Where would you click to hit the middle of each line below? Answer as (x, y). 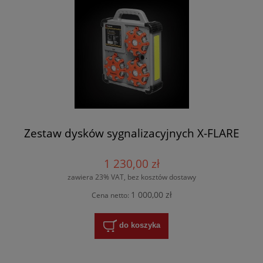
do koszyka (139, 225)
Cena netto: (111, 195)
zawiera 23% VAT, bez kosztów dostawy (131, 177)
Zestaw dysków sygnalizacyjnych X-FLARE (131, 133)
